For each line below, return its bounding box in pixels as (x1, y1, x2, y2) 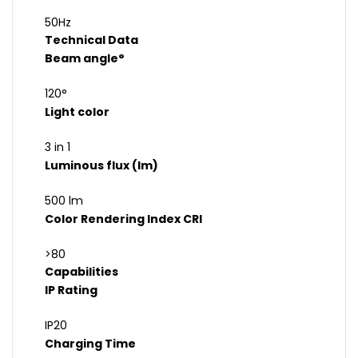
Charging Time (45, 336, 136, 352)
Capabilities (45, 264, 118, 280)
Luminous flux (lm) (45, 157, 158, 174)
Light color (45, 104, 109, 121)
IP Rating (45, 282, 97, 299)
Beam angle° (45, 50, 125, 67)
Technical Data (45, 32, 138, 49)
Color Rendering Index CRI (45, 211, 202, 228)
